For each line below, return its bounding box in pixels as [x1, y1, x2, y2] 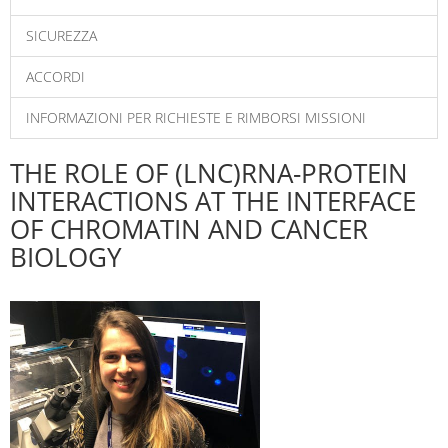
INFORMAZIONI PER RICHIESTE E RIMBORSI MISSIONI [26, 108, 366, 127]
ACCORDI [26, 67, 85, 86]
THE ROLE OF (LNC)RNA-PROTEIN [10, 155, 408, 191]
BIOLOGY [10, 239, 122, 275]
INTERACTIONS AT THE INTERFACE [10, 183, 416, 219]
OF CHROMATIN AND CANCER [10, 211, 368, 247]
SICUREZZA [26, 26, 97, 45]
